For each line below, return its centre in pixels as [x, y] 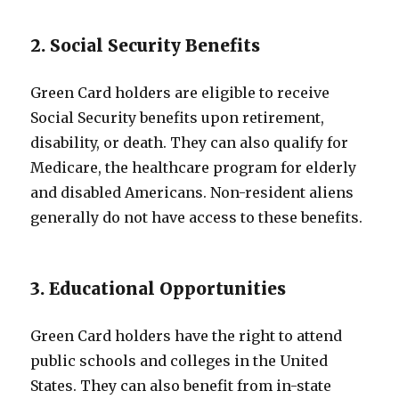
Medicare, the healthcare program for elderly [194, 167]
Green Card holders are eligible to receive [180, 93]
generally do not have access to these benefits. [197, 217]
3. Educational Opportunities [159, 289]
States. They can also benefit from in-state [181, 386]
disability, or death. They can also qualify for [190, 142]
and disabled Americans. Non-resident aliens [192, 192]
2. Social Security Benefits [146, 45]
